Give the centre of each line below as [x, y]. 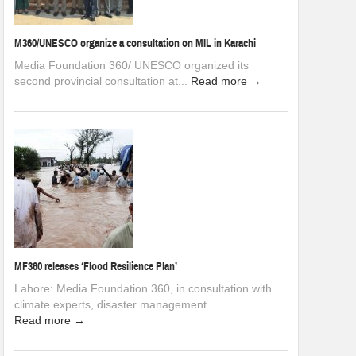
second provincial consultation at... [103, 81]
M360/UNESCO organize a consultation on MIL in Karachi [135, 43]
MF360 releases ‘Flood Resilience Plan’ [96, 266]
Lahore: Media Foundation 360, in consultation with [143, 288]
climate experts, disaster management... [115, 304]
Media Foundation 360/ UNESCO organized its [132, 65]
